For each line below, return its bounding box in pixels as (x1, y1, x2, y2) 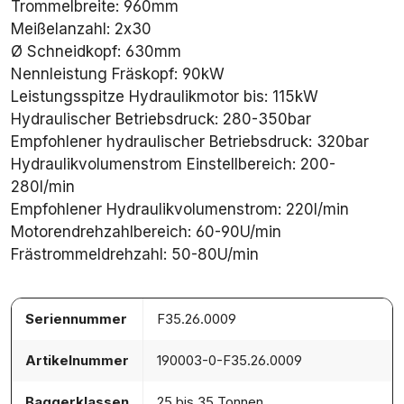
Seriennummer (25, 309, 127, 327)
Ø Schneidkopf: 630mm (11, 41, 181, 60)
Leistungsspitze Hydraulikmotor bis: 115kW (11, 87, 318, 106)
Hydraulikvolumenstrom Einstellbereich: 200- (11, 154, 335, 173)
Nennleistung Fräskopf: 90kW (11, 64, 225, 83)
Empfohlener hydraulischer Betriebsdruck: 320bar (11, 132, 369, 151)
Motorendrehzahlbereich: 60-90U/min (11, 222, 281, 241)
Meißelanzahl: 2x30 (11, 19, 151, 38)
